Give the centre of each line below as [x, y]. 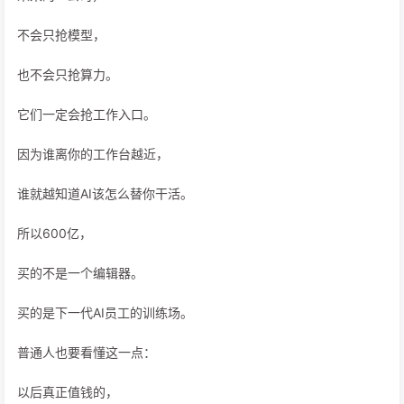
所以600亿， [55, 233]
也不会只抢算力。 [68, 74]
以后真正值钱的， [68, 392]
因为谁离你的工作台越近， [93, 154]
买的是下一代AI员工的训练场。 [105, 312]
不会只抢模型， [61, 35]
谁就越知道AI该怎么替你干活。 [105, 193]
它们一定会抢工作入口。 [87, 114]
